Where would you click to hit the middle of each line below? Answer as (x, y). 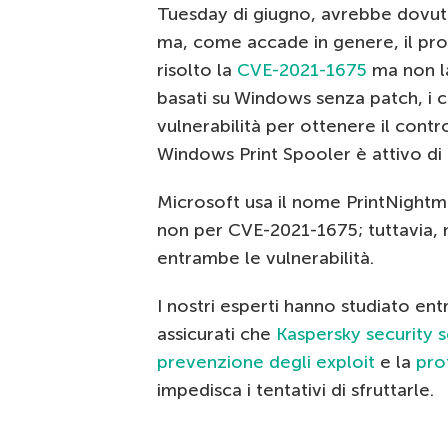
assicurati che (216, 334)
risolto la (197, 70)
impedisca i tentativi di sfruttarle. (295, 390)
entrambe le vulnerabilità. (265, 258)
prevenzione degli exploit (266, 362)
